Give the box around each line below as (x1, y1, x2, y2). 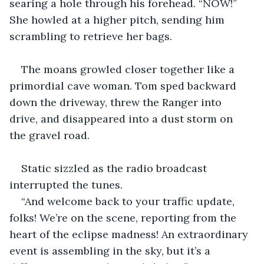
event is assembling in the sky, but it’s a (9, 243, 213, 258)
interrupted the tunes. (9, 177, 123, 192)
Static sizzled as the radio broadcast (21, 161, 210, 175)
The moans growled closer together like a (21, 62, 237, 76)
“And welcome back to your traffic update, (21, 194, 237, 208)
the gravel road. (9, 128, 90, 142)
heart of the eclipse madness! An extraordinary (9, 227, 251, 241)
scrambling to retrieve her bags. (9, 29, 172, 43)
